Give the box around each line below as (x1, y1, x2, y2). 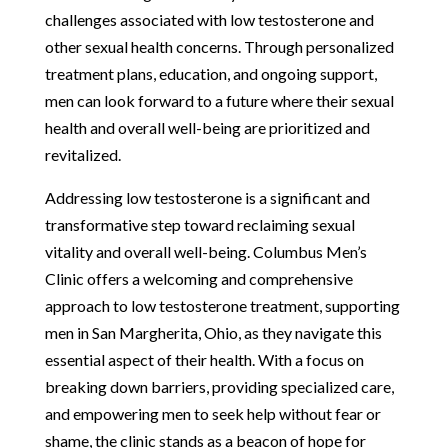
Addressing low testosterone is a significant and (44, 187, 370, 207)
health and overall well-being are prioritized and (44, 117, 370, 137)
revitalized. (44, 144, 121, 164)
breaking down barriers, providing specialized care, (44, 376, 394, 396)
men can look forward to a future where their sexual (44, 90, 394, 110)
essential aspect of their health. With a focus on (44, 349, 364, 369)
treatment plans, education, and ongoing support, (44, 63, 377, 83)
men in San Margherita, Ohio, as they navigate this (44, 322, 382, 342)
